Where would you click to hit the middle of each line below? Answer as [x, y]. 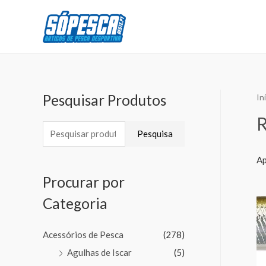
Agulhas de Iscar [99, 252]
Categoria [75, 203]
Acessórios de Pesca [83, 234]
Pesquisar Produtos [104, 100]
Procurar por [84, 182]
